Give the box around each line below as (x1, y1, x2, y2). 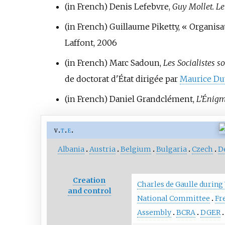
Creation (73, 176, 106, 185)
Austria (89, 144, 116, 154)
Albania (58, 144, 85, 154)
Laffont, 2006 (64, 38, 117, 48)
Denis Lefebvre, (107, 2, 172, 12)
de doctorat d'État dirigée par (64, 74, 180, 84)
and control (67, 186, 111, 196)
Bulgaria (156, 144, 187, 154)
